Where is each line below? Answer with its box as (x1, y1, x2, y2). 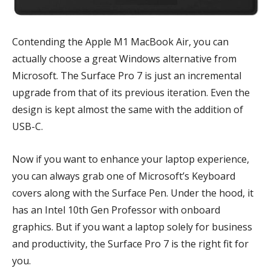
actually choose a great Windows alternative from (12, 52, 237, 65)
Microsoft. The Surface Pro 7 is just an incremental (12, 69, 241, 82)
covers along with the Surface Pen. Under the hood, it (12, 186, 253, 200)
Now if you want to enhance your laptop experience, (12, 152, 249, 166)
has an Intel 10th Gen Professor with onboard (12, 203, 220, 217)
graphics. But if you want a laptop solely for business (12, 220, 252, 233)
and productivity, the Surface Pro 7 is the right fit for (12, 237, 249, 250)
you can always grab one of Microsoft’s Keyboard (12, 169, 235, 183)
